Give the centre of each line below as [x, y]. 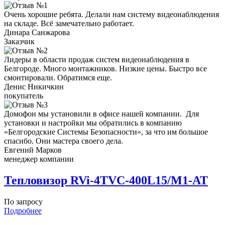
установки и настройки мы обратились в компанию [93, 123]
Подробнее [23, 211]
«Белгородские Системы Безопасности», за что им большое [106, 132]
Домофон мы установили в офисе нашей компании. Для [101, 114]
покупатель [24, 96]
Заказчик [19, 42]
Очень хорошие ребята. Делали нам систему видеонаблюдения [111, 15]
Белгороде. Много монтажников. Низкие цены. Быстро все [105, 69]
